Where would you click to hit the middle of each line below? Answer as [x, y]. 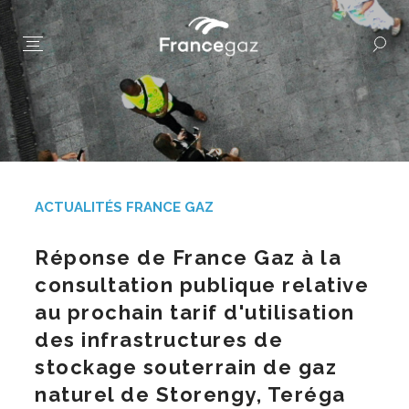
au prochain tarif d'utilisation [195, 312]
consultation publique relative [202, 284]
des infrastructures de [159, 339]
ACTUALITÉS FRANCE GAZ [124, 207]
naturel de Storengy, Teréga [190, 394]
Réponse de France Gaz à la [188, 257]
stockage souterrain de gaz [186, 367]
